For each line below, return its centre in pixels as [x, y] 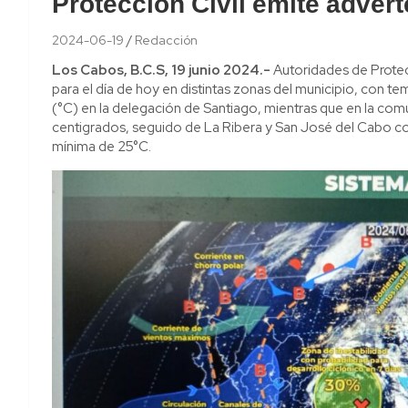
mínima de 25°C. [102, 146]
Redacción [166, 40]
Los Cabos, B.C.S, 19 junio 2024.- [161, 70]
